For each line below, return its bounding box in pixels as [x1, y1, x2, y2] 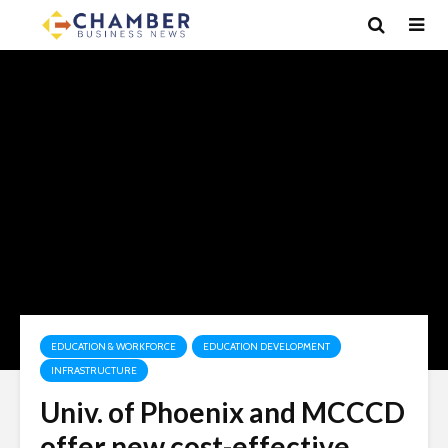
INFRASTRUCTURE [51, 364, 137, 377]
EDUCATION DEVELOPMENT [203, 340, 330, 353]
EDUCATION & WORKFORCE [51, 340, 176, 353]
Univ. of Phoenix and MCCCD [40, 395, 405, 429]
